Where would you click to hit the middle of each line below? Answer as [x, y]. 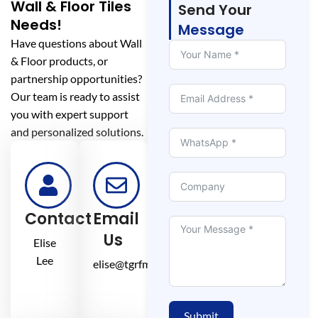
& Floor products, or [59, 60]
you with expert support [70, 114]
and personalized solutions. [77, 131]
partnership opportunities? [77, 78]
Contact [58, 219]
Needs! [36, 24]
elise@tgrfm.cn [129, 263]
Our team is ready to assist [75, 96]
